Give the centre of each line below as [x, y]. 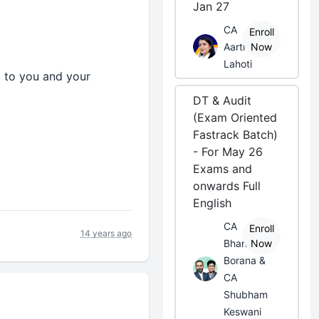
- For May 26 [228, 152]
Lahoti [238, 64]
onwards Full [227, 186]
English [213, 203]
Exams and [223, 169]
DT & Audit [223, 100]
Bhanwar [244, 243]
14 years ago [106, 233]
